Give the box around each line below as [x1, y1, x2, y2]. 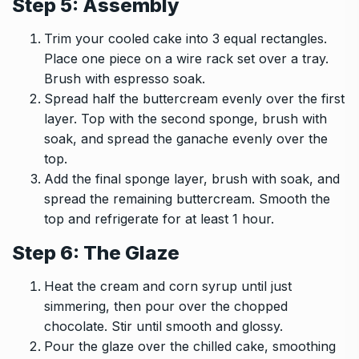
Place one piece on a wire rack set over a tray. [44, 50, 329, 67]
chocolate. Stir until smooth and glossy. [44, 317, 283, 334]
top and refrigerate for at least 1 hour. [44, 210, 274, 227]
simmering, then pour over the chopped [44, 297, 288, 314]
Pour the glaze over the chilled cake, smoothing [44, 337, 336, 354]
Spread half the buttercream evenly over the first [44, 90, 345, 107]
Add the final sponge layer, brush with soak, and [44, 170, 340, 187]
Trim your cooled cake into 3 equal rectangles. [44, 30, 327, 46]
